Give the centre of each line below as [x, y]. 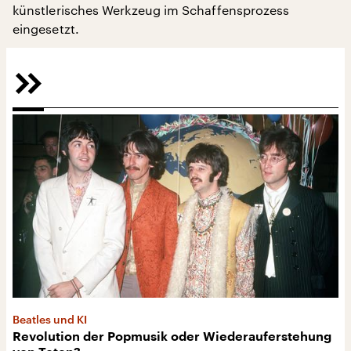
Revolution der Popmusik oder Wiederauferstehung [172, 337]
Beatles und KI [50, 319]
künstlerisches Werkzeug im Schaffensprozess [151, 10]
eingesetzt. [46, 29]
